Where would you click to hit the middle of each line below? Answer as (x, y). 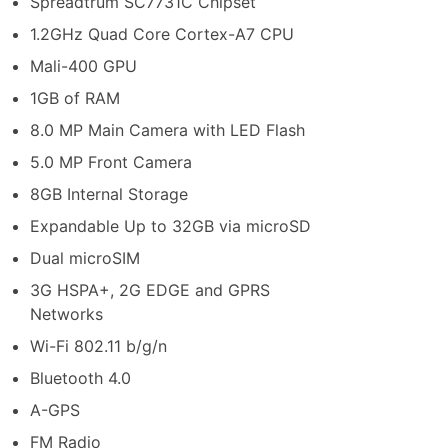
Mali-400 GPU (83, 66)
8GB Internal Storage (109, 194)
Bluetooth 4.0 (80, 378)
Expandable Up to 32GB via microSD (170, 226)
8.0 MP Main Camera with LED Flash (167, 130)
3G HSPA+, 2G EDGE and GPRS (150, 290)
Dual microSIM (85, 258)
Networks (66, 314)
